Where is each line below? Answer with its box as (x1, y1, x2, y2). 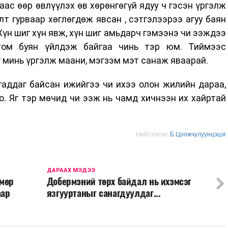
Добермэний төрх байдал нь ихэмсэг (46, 175, 192, 188)
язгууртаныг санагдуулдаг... (46, 186, 161, 200)
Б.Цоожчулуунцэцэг (170, 129, 226, 138)
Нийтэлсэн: (136, 129, 170, 138)
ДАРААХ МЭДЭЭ (46, 167, 95, 174)
